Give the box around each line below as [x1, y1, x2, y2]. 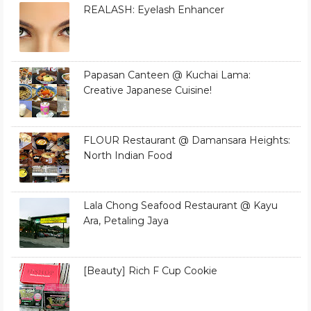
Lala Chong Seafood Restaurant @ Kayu [83, 199, 278, 212]
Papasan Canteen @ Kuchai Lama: [83, 68, 251, 81]
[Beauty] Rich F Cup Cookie [83, 264, 217, 277]
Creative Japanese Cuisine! [83, 83, 212, 96]
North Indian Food [83, 149, 172, 162]
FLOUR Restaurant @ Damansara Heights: [83, 133, 290, 146]
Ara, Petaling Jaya [83, 214, 169, 227]
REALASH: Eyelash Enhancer [83, 3, 224, 16]
